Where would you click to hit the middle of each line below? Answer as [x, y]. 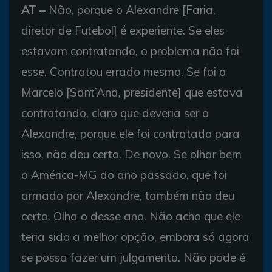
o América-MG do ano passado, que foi [124, 175]
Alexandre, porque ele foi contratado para [131, 134]
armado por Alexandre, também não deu [128, 195]
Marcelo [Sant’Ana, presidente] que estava [132, 92]
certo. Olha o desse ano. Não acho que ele [131, 216]
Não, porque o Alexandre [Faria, [131, 10]
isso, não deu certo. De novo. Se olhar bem [131, 154]
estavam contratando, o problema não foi [130, 51]
